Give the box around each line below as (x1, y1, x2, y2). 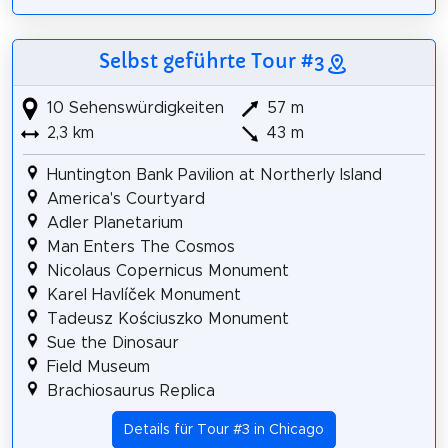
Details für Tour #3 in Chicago (124, 422, 324, 437)
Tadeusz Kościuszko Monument (46, 310, 289, 327)
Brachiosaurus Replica (46, 382, 215, 399)
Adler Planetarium (46, 214, 183, 231)
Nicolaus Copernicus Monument (46, 262, 289, 279)
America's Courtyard (46, 190, 205, 207)
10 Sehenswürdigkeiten (41, 99, 224, 116)
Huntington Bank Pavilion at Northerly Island (46, 166, 382, 183)
